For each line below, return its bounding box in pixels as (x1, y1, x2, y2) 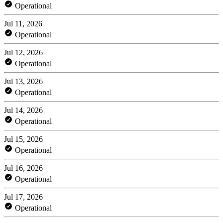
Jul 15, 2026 (4, 134, 43, 143)
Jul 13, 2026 (4, 77, 43, 86)
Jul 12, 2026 (4, 48, 43, 57)
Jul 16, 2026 (4, 163, 43, 172)
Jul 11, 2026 (4, 19, 42, 28)
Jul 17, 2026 (4, 192, 43, 201)
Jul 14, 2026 (4, 106, 43, 114)
